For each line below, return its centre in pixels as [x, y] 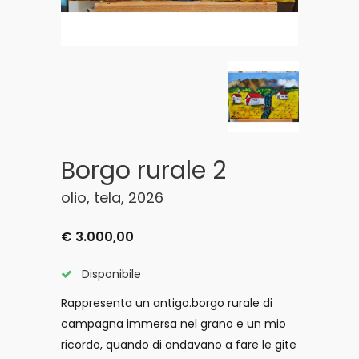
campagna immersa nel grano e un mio [173, 324]
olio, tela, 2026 [112, 198]
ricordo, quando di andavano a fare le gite [179, 345]
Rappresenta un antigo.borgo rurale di [167, 303]
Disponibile [110, 274]
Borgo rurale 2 [143, 171]
